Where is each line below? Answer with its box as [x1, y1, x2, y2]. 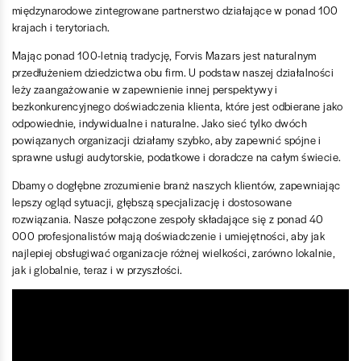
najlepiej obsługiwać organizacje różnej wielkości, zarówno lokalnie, [12, 244, 336, 260]
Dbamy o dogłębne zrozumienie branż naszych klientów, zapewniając [12, 176, 341, 193]
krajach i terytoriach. [12, 19, 110, 35]
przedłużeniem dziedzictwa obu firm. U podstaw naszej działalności [12, 64, 334, 80]
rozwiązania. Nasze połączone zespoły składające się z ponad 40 [12, 210, 324, 226]
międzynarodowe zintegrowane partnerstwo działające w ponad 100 [12, 2, 338, 18]
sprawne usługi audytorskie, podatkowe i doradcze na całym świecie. [12, 148, 342, 164]
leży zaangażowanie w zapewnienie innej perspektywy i [12, 81, 278, 97]
